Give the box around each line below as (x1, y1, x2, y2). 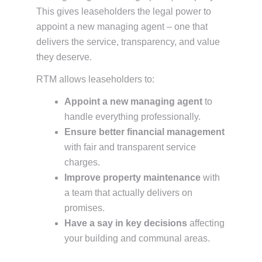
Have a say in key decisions (64, 218, 187, 228)
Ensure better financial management (64, 127, 225, 137)
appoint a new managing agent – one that (36, 22, 208, 32)
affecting (187, 218, 225, 228)
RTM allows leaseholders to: (36, 74, 154, 84)
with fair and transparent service (64, 142, 196, 152)
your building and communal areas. (64, 233, 210, 243)
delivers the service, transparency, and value (36, 37, 220, 47)
